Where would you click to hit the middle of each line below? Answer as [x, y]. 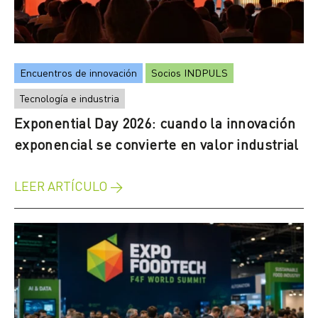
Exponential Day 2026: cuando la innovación [155, 122]
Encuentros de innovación [78, 71]
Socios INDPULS [190, 71]
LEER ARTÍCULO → [68, 185]
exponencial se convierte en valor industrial [157, 143]
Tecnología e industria [70, 97]
